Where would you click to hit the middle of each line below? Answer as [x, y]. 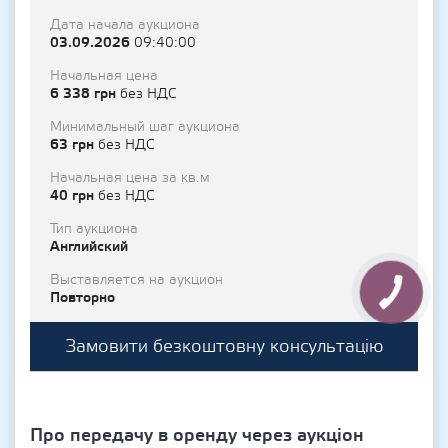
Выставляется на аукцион [136, 280]
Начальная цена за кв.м [130, 178]
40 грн [74, 195]
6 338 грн [85, 93]
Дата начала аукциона [125, 25]
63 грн [74, 144]
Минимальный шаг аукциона [145, 127]
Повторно [82, 297]
